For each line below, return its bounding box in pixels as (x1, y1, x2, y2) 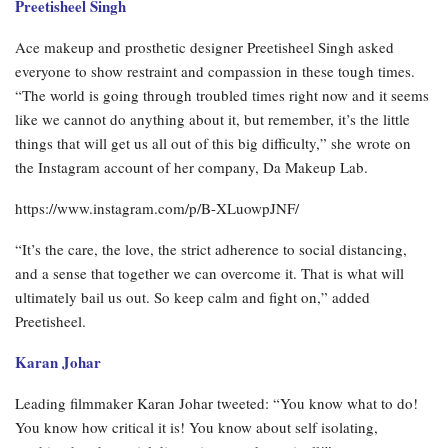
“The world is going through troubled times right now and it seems (15, 84, 429, 105)
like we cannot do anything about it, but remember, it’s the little (15, 108, 410, 129)
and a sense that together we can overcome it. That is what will (15, 262, 404, 283)
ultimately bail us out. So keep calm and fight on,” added (15, 286, 370, 307)
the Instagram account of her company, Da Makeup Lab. (15, 156, 368, 177)
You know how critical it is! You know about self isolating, (15, 416, 378, 437)
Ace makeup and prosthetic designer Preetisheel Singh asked (15, 36, 394, 57)
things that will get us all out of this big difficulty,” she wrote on (15, 132, 411, 153)
